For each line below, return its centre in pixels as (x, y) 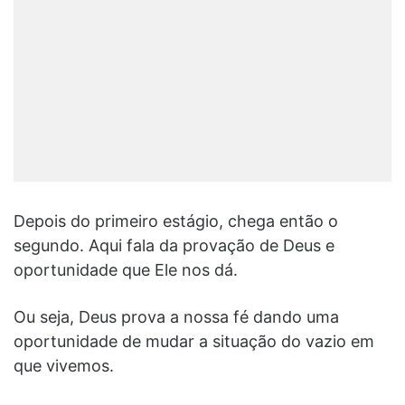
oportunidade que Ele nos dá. (126, 269)
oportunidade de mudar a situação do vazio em (194, 341)
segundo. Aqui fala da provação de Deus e (174, 245)
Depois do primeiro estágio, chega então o (176, 221)
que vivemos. (64, 365)
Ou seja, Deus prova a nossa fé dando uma (176, 316)
